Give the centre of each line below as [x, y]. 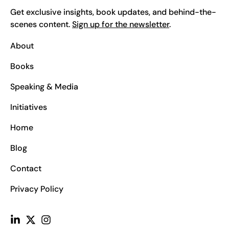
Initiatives [29, 107]
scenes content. [41, 25]
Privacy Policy [37, 189]
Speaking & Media [44, 87]
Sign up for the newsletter [121, 25]
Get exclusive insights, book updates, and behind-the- [113, 12]
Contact [26, 169]
